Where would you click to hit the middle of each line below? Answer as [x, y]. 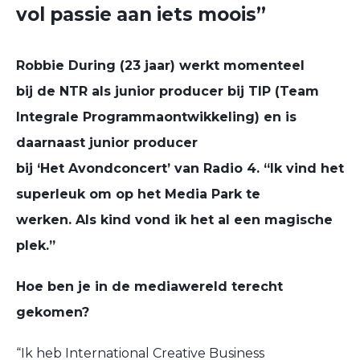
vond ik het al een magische [234, 219]
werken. [44, 219]
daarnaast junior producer [107, 142]
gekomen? [53, 312]
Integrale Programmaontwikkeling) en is [156, 117]
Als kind [103, 219]
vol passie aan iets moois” [141, 14]
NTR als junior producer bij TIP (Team [189, 91]
